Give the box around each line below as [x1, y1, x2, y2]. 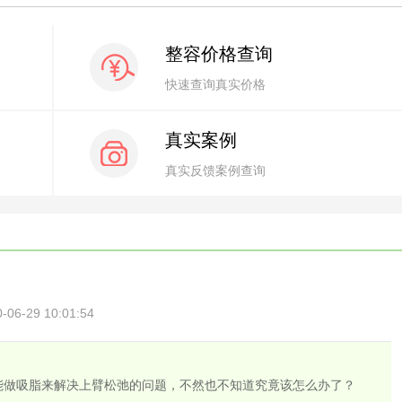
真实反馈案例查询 [165, 163, 266, 178]
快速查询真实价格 [165, 77, 266, 92]
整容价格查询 [165, 44, 273, 64]
